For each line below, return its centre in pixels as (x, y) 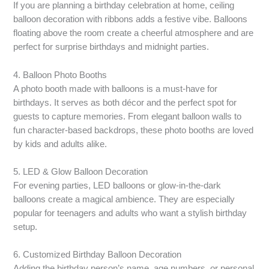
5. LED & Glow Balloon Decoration (81, 172)
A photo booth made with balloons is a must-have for (116, 89)
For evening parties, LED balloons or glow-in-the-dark (117, 186)
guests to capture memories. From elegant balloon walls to (128, 116)
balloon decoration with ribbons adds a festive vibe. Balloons (131, 20)
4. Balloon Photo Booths (60, 75)
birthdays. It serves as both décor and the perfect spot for (125, 102)
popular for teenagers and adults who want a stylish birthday (130, 213)
